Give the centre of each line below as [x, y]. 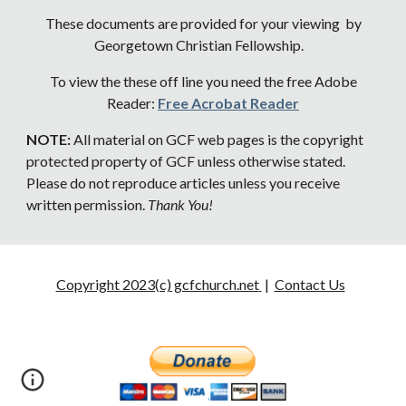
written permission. [87, 204]
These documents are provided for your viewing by [203, 23]
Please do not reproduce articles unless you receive [184, 183]
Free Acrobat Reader [228, 103]
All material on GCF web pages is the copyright [219, 139]
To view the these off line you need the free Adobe [203, 81]
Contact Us [309, 284]
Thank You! [181, 204]
